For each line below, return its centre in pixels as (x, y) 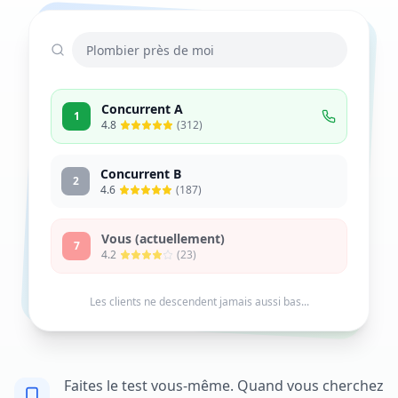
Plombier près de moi (150, 50)
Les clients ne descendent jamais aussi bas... (199, 302)
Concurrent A (142, 109)
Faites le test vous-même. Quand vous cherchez (224, 386)
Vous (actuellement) (163, 239)
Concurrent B (141, 174)
